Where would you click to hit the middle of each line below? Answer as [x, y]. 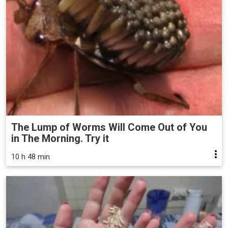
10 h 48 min [31, 157]
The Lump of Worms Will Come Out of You [109, 127]
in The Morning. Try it [60, 139]
